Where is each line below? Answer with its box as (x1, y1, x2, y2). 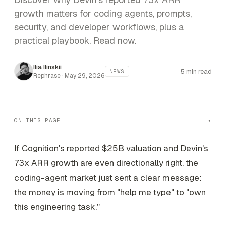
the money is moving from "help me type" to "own (14, 187, 206, 198)
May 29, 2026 (65, 72, 105, 80)
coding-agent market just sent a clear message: (14, 172, 202, 183)
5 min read (181, 67, 212, 76)
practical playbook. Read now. (14, 35, 136, 46)
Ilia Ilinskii (33, 63, 62, 71)
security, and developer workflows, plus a (14, 21, 184, 33)
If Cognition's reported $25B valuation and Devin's (14, 143, 208, 154)
